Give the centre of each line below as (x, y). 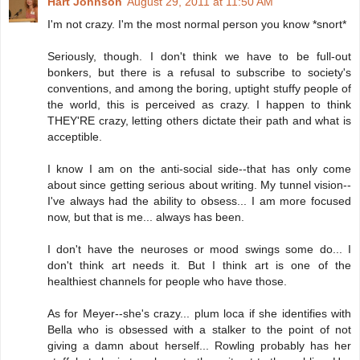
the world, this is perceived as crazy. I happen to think (199, 105)
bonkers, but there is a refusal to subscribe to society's (199, 73)
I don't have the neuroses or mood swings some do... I (199, 250)
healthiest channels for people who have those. (167, 282)
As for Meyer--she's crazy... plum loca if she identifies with (199, 314)
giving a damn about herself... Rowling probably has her (199, 346)
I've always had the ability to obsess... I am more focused (199, 201)
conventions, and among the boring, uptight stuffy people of (199, 89)
